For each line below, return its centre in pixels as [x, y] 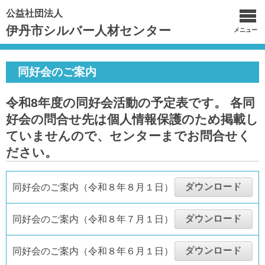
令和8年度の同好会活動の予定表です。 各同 [130, 103]
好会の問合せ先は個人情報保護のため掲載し [132, 119]
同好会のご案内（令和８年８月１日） [93, 187]
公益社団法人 [34, 13]
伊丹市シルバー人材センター [88, 30]
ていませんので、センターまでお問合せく [128, 136]
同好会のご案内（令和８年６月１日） [93, 251]
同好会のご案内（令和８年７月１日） [93, 219]
